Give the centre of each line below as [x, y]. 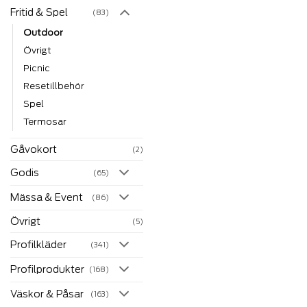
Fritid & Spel [39, 12]
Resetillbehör [54, 86]
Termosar [45, 122]
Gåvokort [34, 149]
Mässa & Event [47, 197]
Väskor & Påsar [47, 294]
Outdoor [43, 33]
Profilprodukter [47, 269]
